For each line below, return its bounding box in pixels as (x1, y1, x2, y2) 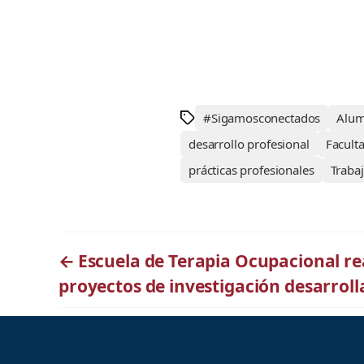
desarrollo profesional (188, 136, 310, 153)
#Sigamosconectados (203, 110, 321, 127)
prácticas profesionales (188, 162, 314, 179)
